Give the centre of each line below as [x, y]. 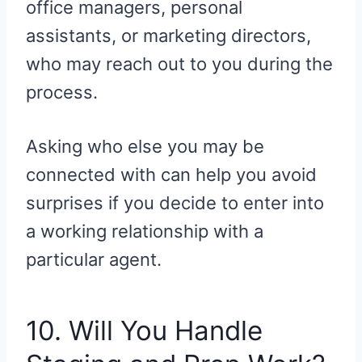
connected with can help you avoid [171, 174]
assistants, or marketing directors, [168, 35]
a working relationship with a [145, 231]
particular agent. [94, 259]
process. [62, 92]
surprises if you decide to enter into [175, 202]
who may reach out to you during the [179, 63]
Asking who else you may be [145, 146]
